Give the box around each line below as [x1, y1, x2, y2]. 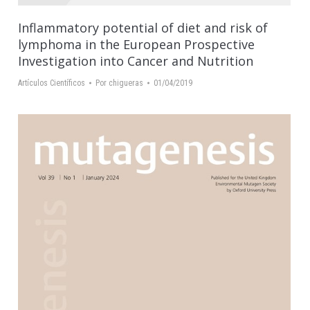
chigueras [109, 78, 143, 89]
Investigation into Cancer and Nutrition [18, 53, 253, 70]
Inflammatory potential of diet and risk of [18, 19, 268, 37]
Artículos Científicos [18, 78, 85, 89]
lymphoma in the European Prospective [18, 36, 255, 53]
